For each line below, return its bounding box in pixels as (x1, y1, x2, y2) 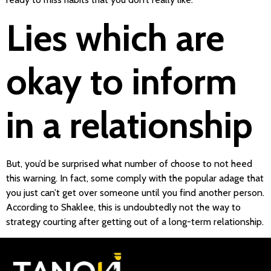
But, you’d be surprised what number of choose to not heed (6, 157, 252, 169)
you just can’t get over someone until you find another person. (6, 186, 264, 198)
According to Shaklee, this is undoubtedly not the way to (6, 201, 241, 213)
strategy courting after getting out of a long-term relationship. (6, 215, 264, 227)
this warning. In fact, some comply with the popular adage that (6, 172, 264, 184)
